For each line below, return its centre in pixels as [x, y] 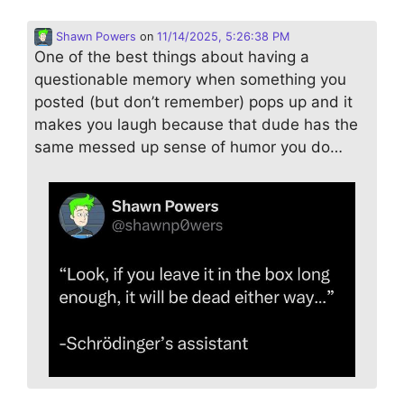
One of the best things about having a [172, 57]
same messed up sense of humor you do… [188, 147]
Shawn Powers [94, 37]
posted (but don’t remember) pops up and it [193, 102]
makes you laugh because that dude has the [196, 125]
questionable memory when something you [190, 80]
